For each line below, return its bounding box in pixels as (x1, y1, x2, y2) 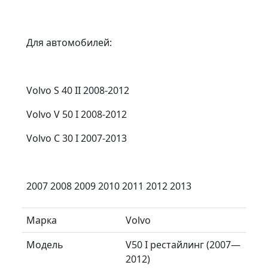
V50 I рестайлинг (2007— (126, 237, 240, 251)
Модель (26, 237, 63, 251)
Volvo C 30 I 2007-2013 (26, 131, 127, 145)
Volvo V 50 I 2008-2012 (26, 107, 127, 121)
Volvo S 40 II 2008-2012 (26, 83, 129, 97)
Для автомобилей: (26, 35, 112, 49)
